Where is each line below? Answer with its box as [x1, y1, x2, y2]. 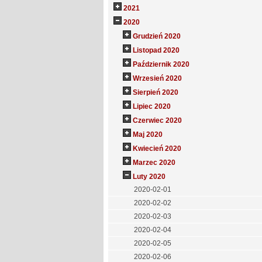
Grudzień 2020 [132, 32, 181, 41]
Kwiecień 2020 [132, 144, 181, 153]
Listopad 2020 [132, 46, 180, 55]
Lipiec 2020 [132, 102, 171, 111]
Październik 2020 [132, 60, 189, 69]
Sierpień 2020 [132, 88, 178, 97]
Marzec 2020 [132, 158, 175, 167]
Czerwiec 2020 [132, 116, 182, 125]
